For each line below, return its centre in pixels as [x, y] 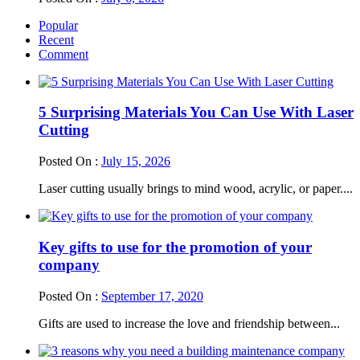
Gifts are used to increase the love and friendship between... [189, 323]
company [69, 264]
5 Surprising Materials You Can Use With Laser [196, 112]
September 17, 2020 [152, 296]
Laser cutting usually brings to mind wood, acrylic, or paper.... [196, 189]
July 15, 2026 [136, 162]
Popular [58, 25]
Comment [63, 54]
